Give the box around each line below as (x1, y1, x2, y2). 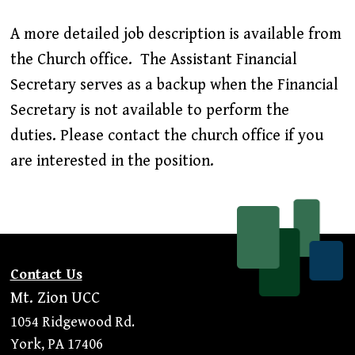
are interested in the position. (10, 152, 214, 171)
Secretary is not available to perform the (10, 101, 289, 120)
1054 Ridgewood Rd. (10, 313, 135, 330)
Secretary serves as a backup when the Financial (10, 76, 338, 95)
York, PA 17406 (10, 335, 103, 353)
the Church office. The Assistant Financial (10, 51, 297, 70)
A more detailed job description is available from (10, 25, 342, 44)
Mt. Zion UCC (10, 288, 100, 307)
